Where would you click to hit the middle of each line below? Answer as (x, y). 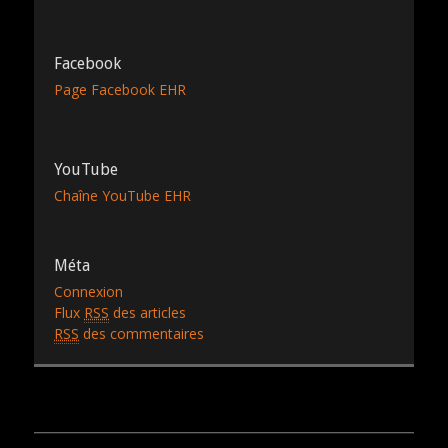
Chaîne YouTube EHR (122, 195)
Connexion (88, 291)
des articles (147, 312)
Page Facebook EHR (120, 89)
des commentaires (141, 333)
